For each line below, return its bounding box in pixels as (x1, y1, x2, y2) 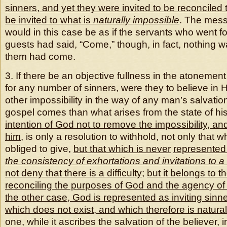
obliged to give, (5, 143, 73, 154)
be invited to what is (5, 15, 93, 25)
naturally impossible (93, 15, 179, 25)
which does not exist (5, 204, 94, 215)
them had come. (5, 51, 75, 62)
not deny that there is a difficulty (5, 168, 142, 178)
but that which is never (73, 143, 171, 154)
